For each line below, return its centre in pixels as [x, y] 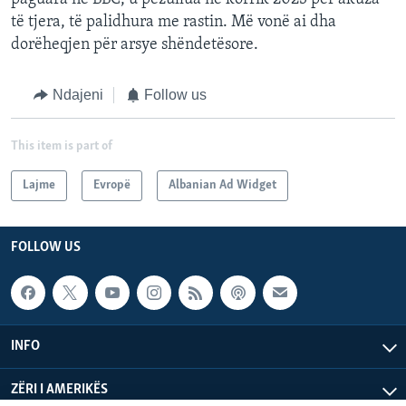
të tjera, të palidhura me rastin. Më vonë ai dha [174, 23]
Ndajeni [77, 95]
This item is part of [62, 146]
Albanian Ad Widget [222, 185]
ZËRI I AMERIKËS [59, 390]
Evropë [112, 185]
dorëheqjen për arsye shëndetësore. [135, 45]
